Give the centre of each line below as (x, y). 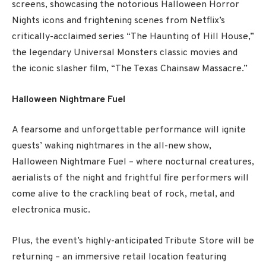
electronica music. (51, 210)
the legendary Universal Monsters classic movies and (125, 53)
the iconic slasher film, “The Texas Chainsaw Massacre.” (130, 69)
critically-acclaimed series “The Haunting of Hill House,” (133, 37)
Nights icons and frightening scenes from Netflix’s (118, 21)
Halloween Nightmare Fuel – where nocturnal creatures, (133, 162)
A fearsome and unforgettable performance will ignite (129, 130)
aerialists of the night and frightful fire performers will (130, 178)
